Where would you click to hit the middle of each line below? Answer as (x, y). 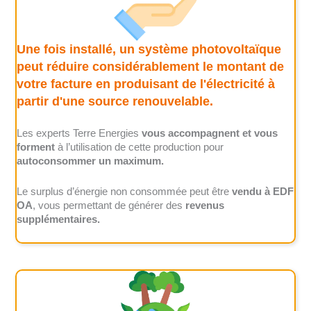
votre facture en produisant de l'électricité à (146, 84)
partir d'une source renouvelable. (117, 101)
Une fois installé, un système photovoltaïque (149, 49)
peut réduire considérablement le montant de (151, 66)
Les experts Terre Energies (79, 134)
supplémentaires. (59, 219)
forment (36, 148)
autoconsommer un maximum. (91, 161)
